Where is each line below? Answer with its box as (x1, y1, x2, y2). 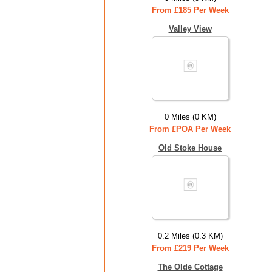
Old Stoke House (158, 143, 222, 152)
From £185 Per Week (151, 5, 229, 15)
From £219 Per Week (151, 243, 229, 253)
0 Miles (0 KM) (164, 112, 216, 121)
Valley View (168, 24, 212, 33)
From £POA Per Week (149, 124, 231, 134)
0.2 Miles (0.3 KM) (157, 231, 223, 240)
